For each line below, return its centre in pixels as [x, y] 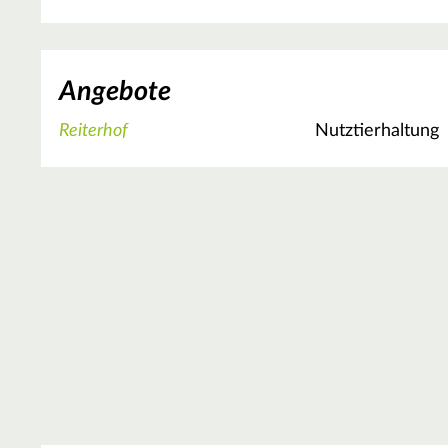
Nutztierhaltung [377, 131]
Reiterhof [93, 131]
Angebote [115, 91]
